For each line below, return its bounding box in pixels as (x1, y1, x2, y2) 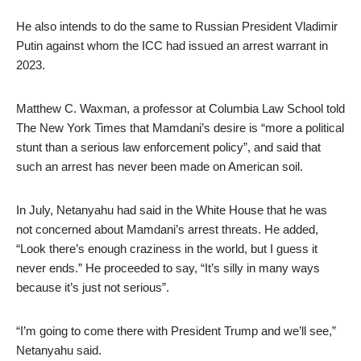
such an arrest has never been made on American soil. (16, 160, 303, 173)
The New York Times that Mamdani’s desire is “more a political (16, 121, 344, 135)
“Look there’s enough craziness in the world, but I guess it (16, 242, 317, 255)
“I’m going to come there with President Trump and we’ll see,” (16, 324, 336, 338)
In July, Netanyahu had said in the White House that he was (16, 203, 327, 217)
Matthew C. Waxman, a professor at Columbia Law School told (16, 102, 345, 115)
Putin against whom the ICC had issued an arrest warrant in (16, 39, 328, 52)
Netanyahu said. (16, 343, 102, 357)
